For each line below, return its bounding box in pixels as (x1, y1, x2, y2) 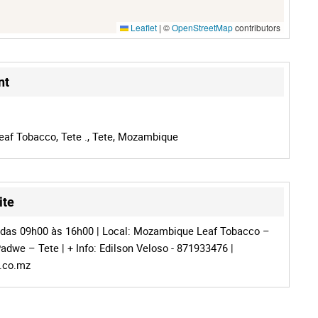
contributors (233, 21, 280, 33)
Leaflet (128, 21, 157, 33)
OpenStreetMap (172, 21, 233, 33)
